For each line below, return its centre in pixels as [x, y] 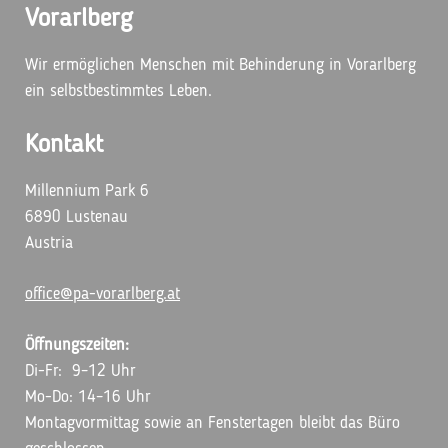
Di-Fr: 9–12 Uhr [80, 371]
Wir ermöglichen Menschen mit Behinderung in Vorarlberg [220, 65]
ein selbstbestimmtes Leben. [118, 91]
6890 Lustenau [76, 217]
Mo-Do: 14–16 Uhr [88, 397]
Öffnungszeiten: [77, 345]
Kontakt [64, 145]
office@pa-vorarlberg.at [102, 294]
